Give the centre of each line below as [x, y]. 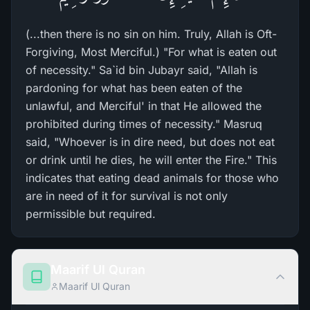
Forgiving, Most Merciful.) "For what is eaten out [151, 52]
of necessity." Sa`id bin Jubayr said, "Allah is [142, 70]
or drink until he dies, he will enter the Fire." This [151, 160]
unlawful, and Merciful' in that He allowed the [144, 106]
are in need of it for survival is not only [127, 196]
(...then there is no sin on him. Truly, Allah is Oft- [151, 34]
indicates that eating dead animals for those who [152, 178]
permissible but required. [91, 214]
